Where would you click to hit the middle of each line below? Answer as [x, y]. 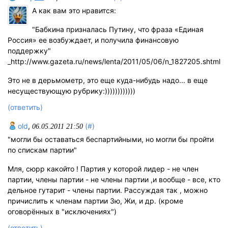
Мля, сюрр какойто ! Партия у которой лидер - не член [103, 168]
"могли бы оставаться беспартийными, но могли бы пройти [111, 139]
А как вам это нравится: [74, 10]
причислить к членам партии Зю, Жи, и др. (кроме [95, 201]
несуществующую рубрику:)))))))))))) [72, 91]
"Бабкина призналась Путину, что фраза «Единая [118, 29]
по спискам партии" [42, 150]
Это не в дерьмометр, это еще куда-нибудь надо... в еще [108, 80]
